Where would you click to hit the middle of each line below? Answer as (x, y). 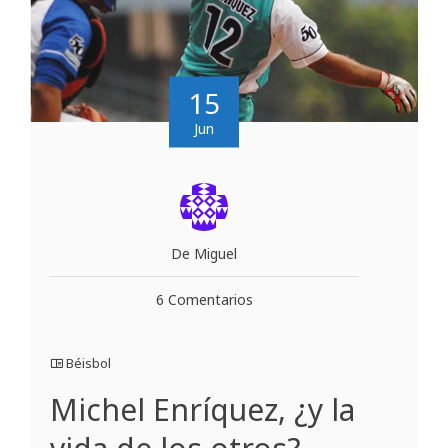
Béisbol (88, 363)
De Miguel (204, 254)
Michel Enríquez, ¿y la (202, 410)
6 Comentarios (204, 300)
